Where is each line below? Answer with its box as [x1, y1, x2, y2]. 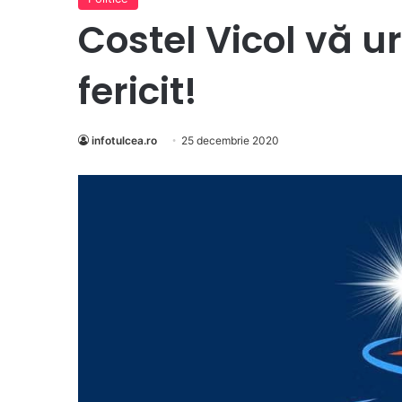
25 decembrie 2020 [181, 134, 279, 148]
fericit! [78, 66, 197, 118]
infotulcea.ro [92, 134, 157, 148]
